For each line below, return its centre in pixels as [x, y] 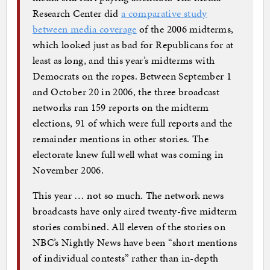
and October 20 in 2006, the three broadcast [126, 91]
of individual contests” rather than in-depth [126, 258]
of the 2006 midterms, [185, 29]
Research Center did [77, 13]
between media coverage [85, 29]
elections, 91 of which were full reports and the [133, 123]
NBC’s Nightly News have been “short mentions [135, 242]
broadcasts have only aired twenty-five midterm [135, 211]
